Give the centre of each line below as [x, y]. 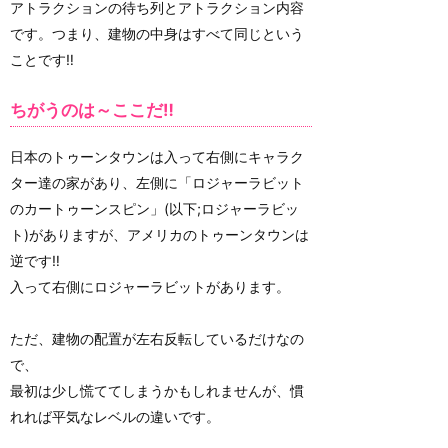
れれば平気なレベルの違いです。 [115, 416]
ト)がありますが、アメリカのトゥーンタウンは [159, 234]
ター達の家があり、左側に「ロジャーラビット [157, 182]
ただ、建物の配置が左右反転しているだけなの [157, 338]
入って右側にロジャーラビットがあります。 [150, 286]
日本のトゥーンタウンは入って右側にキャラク [157, 156]
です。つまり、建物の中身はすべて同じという [157, 33]
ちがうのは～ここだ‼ [92, 110]
